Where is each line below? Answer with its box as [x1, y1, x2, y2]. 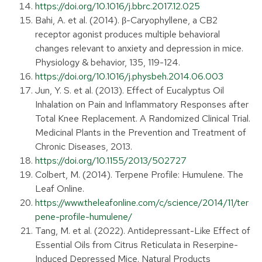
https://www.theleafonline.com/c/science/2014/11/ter [35, 196, 249, 209]
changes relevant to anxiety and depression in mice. [35, 42, 243, 55]
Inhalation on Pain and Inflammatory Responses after [35, 98, 249, 111]
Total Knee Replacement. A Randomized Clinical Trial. [35, 112, 250, 125]
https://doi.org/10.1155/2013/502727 [35, 154, 187, 167]
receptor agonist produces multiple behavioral [35, 28, 220, 41]
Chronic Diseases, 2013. [35, 140, 132, 153]
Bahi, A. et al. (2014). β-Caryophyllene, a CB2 [35, 14, 218, 27]
